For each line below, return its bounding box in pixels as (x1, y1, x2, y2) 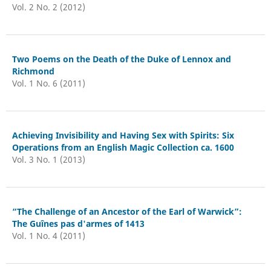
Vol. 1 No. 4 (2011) (11, 229, 85, 241)
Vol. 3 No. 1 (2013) (11, 153, 85, 165)
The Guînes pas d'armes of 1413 (11, 217, 145, 229)
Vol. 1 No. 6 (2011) (11, 77, 85, 89)
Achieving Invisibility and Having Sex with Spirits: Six (11, 129, 234, 141)
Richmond (11, 65, 54, 77)
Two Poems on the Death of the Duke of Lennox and (11, 53, 231, 65)
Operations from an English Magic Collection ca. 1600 (11, 141, 234, 153)
